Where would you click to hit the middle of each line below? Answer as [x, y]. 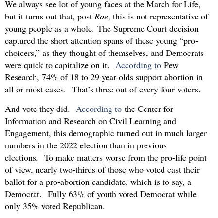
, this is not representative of [158, 16]
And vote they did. [40, 108]
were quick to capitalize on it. [60, 65]
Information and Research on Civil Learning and [91, 120]
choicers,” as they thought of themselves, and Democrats [104, 53]
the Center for [147, 108]
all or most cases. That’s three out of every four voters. [103, 89]
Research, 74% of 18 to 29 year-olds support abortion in [104, 77]
